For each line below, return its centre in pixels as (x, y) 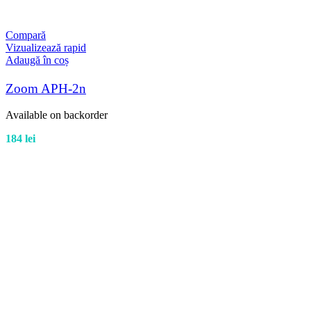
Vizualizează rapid (46, 48)
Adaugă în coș (37, 60)
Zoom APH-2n (46, 88)
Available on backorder (57, 115)
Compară (26, 35)
